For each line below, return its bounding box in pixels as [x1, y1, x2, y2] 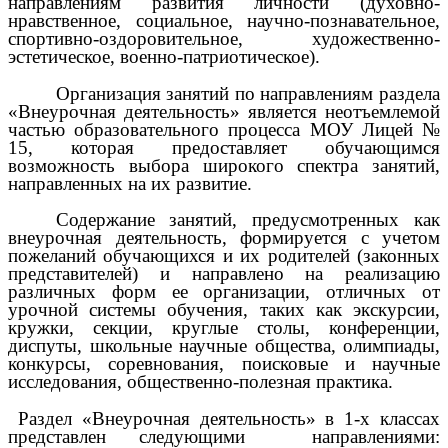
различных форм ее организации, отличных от [8, 281, 440, 303]
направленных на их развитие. [8, 172, 252, 194]
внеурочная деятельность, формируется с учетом [8, 227, 440, 249]
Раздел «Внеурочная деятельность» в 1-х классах [8, 408, 440, 430]
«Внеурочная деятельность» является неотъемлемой [8, 100, 440, 122]
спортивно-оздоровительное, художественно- [8, 28, 440, 50]
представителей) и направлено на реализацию [8, 263, 440, 285]
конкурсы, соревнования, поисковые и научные [8, 353, 440, 375]
